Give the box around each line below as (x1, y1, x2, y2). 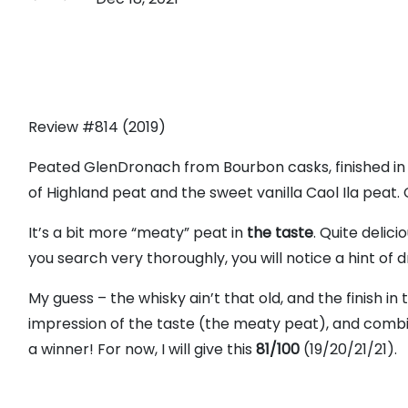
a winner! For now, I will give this (28, 339, 256, 360)
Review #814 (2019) (28, 117, 166, 138)
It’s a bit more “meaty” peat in (28, 222, 243, 243)
